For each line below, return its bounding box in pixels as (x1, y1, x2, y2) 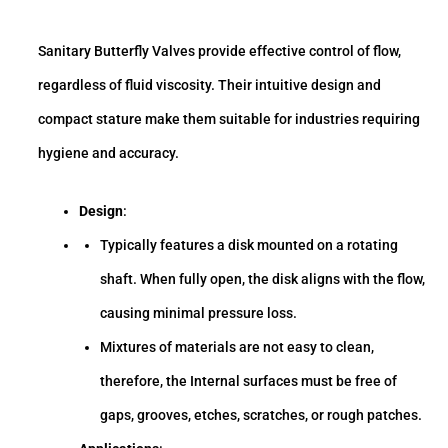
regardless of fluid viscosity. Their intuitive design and (38, 77, 381, 94)
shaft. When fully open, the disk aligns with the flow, (99, 271, 425, 288)
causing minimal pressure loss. (99, 305, 297, 322)
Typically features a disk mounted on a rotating (99, 237, 398, 254)
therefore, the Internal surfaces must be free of (99, 373, 397, 390)
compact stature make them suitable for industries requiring (38, 111, 420, 128)
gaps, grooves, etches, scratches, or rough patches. (99, 407, 422, 424)
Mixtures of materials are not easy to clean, (99, 339, 374, 356)
